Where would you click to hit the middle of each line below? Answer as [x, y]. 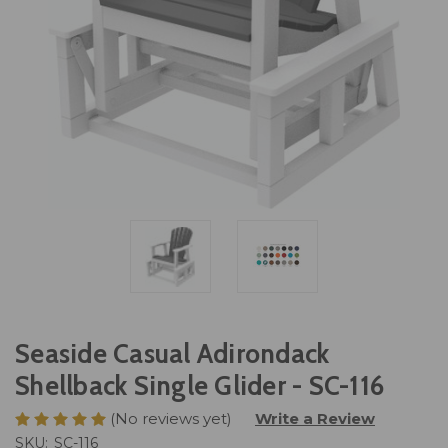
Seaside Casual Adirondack [172, 354]
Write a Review [315, 418]
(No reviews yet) [171, 418]
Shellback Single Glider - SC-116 [199, 386]
